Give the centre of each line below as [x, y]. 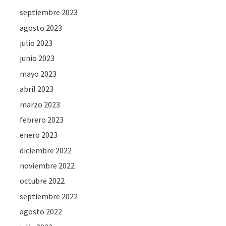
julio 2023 [36, 43]
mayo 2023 [38, 73]
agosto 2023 [41, 27]
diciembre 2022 [46, 150]
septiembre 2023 [49, 12]
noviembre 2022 [47, 166]
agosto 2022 [41, 212]
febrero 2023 [42, 119]
